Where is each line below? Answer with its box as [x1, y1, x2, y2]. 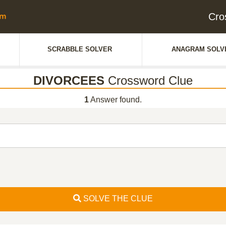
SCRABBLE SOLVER [47, 45, 112, 53]
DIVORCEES [33, 74, 104, 87]
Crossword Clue [104, 74, 193, 87]
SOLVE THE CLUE [81, 194, 153, 203]
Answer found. [89, 95, 142, 104]
